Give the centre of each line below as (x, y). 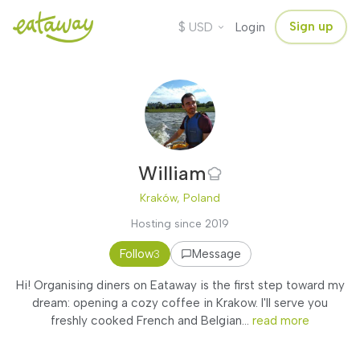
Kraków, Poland (180, 198)
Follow (136, 254)
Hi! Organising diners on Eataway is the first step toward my (180, 285)
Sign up (311, 27)
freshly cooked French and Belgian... (151, 321)
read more (281, 321)
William (172, 173)
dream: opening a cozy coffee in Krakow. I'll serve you (180, 303)
